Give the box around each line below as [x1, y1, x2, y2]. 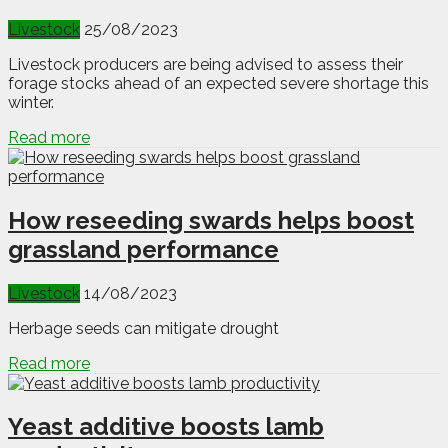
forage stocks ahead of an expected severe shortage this [8, 73, 429, 93]
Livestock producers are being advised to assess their [8, 54, 403, 74]
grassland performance [8, 234, 279, 264]
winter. [8, 92, 54, 112]
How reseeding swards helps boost [8, 205, 414, 235]
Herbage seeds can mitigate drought [8, 318, 279, 338]
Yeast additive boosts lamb [8, 412, 324, 442]
